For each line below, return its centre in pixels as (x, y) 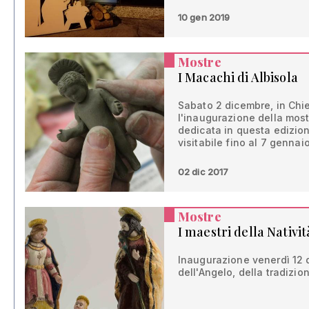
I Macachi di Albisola (238, 77)
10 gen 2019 (204, 17)
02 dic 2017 (203, 171)
